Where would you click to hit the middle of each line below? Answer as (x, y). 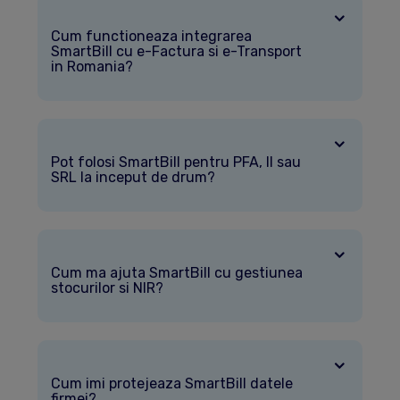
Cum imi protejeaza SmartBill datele (171, 384)
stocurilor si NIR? (107, 288)
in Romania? (92, 67)
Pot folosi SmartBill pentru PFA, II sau (175, 162)
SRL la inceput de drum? (133, 178)
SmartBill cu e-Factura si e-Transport (176, 52)
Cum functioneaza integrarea (151, 37)
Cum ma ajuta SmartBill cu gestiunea (176, 273)
